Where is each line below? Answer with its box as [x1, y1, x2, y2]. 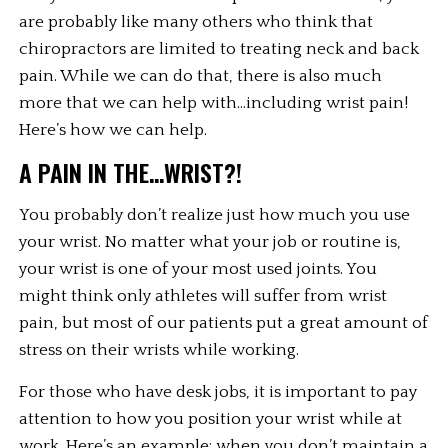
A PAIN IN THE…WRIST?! [19, 155, 243, 191]
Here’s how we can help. [19, 121, 208, 140]
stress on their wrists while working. [19, 341, 300, 360]
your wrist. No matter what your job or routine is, [19, 233, 402, 252]
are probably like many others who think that [19, 13, 374, 32]
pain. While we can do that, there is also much [19, 67, 383, 86]
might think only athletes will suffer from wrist [19, 287, 388, 306]
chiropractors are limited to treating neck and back [19, 40, 420, 59]
